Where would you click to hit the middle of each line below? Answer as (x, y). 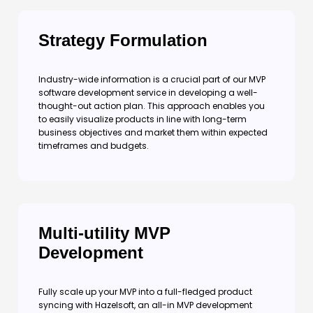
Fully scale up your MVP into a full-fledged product (145, 292)
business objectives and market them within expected (153, 132)
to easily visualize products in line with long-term (143, 119)
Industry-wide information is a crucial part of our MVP (152, 79)
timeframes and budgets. (94, 146)
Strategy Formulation (123, 40)
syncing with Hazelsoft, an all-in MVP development (145, 305)
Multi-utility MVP (104, 233)
